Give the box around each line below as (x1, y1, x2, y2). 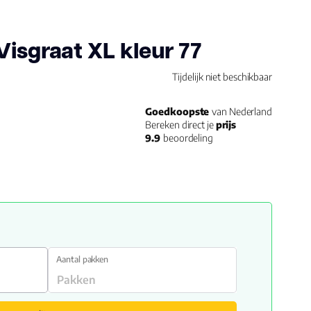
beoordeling (163, 132, 213, 144)
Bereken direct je (145, 119, 216, 131)
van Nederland (212, 106, 272, 117)
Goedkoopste (145, 106, 212, 117)
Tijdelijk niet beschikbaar (172, 71, 272, 83)
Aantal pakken (56, 254, 109, 264)
